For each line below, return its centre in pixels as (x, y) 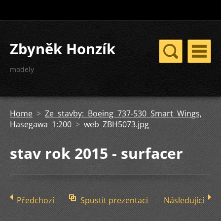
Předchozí (36, 200)
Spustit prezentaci (114, 200)
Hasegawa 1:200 (41, 124)
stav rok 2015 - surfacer (96, 153)
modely (22, 69)
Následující (184, 200)
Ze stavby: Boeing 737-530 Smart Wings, (123, 113)
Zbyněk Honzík (63, 49)
